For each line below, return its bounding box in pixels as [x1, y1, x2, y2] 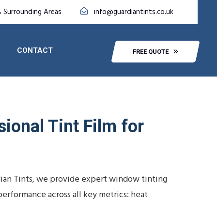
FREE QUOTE [133, 47, 169, 55]
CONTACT [16, 46, 53, 55]
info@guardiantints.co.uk [94, 6, 173, 18]
